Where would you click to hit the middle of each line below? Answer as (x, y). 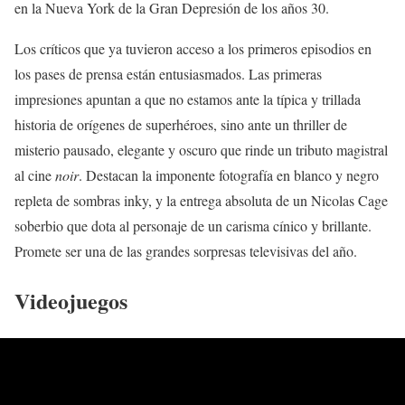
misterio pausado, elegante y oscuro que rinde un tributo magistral (201, 149)
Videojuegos (71, 300)
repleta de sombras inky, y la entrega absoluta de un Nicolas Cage (201, 200)
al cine (35, 174)
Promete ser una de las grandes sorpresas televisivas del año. (186, 250)
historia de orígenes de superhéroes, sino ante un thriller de (181, 124)
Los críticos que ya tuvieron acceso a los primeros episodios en (193, 48)
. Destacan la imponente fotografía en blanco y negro (229, 174)
